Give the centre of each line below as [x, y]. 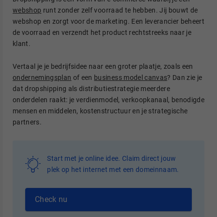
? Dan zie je [185, 77]
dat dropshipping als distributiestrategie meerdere [91, 88]
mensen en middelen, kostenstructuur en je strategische [100, 111]
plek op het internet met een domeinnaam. [113, 169]
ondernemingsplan [42, 77]
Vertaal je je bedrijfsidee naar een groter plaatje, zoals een [103, 66]
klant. [22, 44]
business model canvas [131, 77]
